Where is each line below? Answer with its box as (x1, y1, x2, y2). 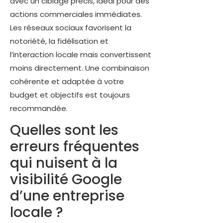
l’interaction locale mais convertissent (10, 49, 151, 60)
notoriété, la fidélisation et (10, 35, 109, 46)
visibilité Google (10, 170, 122, 190)
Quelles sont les (10, 120, 118, 140)
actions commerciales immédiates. (10, 8, 142, 19)
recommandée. (10, 103, 68, 113)
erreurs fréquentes (10, 137, 139, 157)
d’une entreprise (10, 186, 124, 206)
